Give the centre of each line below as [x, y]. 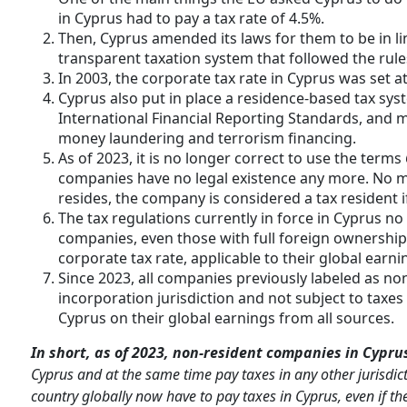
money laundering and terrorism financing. [207, 139]
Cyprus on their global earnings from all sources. [226, 318]
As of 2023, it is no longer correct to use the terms [232, 159]
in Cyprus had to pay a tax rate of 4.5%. [191, 19]
